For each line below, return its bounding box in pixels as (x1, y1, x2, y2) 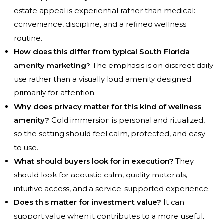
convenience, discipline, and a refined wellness (14, 20, 186, 29)
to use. (14, 143, 38, 153)
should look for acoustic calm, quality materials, (14, 170, 187, 180)
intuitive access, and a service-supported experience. (14, 184, 210, 194)
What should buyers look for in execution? (14, 156, 174, 166)
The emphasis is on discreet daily (90, 61, 213, 70)
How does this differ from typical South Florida (14, 47, 190, 57)
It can (161, 197, 184, 207)
